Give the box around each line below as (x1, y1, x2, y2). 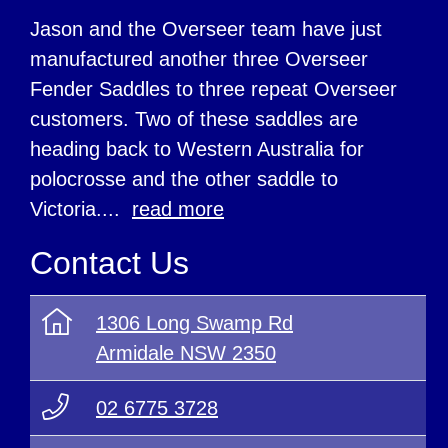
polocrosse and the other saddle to (30, 168, 338, 191)
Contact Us (30, 245, 189, 282)
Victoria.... (30, 198, 132, 221)
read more (132, 198, 224, 221)
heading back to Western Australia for (30, 138, 364, 161)
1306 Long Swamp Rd (96, 312, 293, 335)
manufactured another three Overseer (30, 48, 368, 71)
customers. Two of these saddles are (30, 108, 358, 131)
